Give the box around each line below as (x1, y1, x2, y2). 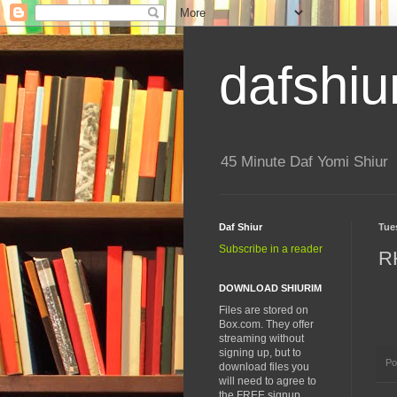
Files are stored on (219, 304, 308, 317)
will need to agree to (219, 375, 316, 388)
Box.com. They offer (219, 318, 314, 331)
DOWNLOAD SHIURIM (219, 283, 322, 294)
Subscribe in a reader (219, 243, 323, 256)
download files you (219, 361, 309, 374)
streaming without (219, 332, 304, 346)
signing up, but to (219, 346, 301, 360)
